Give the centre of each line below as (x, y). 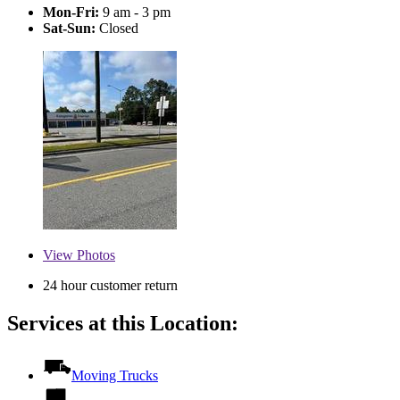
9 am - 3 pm (135, 12)
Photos (94, 255)
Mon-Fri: (71, 12)
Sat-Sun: (69, 29)
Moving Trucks (115, 375)
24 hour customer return (110, 286)
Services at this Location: (123, 324)
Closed (117, 29)
